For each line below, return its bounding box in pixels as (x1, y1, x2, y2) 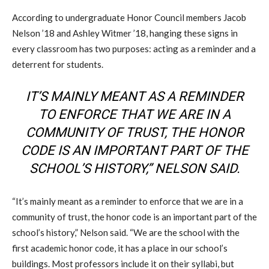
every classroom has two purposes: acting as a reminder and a (12, 43, 256, 54)
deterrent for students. (12, 58, 103, 70)
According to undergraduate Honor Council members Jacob (12, 11, 246, 23)
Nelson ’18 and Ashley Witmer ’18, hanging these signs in (12, 27, 238, 38)
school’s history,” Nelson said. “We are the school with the (12, 226, 240, 238)
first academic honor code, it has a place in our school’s (12, 242, 228, 253)
